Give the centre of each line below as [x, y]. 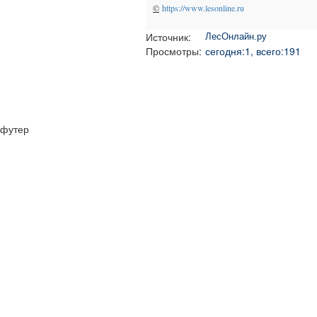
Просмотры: [174, 51]
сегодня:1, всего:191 [253, 51]
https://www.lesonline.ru [203, 8]
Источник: [168, 37]
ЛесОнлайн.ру [236, 36]
